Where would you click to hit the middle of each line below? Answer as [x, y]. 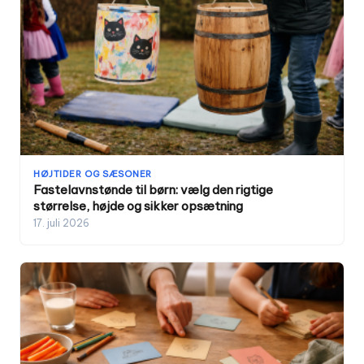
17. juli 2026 [61, 223]
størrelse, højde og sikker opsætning [138, 206]
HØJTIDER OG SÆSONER [93, 174]
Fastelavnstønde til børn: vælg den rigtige [153, 190]
